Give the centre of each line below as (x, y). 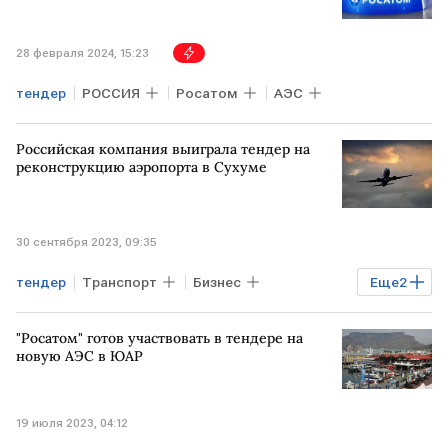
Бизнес (217, 281)
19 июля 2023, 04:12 (72, 422)
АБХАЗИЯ (251, 317)
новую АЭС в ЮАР (79, 355)
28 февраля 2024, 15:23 (82, 53)
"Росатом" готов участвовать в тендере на (159, 337)
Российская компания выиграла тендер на (163, 149)
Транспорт (119, 281)
